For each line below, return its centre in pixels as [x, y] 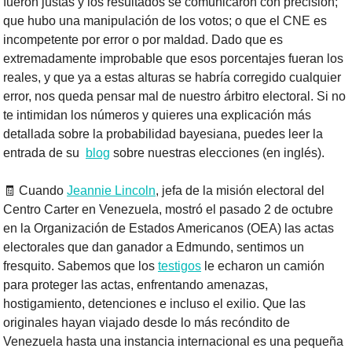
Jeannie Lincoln [111, 191]
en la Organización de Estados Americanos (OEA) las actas [169, 229]
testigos [180, 266]
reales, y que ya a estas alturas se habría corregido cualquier [172, 78]
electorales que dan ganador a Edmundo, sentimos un [154, 247]
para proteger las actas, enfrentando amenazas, [136, 285]
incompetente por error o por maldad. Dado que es [143, 40]
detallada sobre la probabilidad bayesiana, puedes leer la [163, 134]
